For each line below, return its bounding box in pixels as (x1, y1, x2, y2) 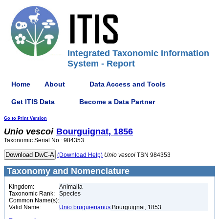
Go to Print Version (4, 116, 47, 121)
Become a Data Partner (79, 97, 155, 106)
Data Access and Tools (89, 80, 166, 88)
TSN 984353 (135, 152, 171, 158)
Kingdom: (9, 183, 34, 190)
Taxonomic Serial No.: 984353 (4, 137, 84, 144)
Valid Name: (9, 204, 41, 211)
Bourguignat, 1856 (56, 127, 133, 136)
